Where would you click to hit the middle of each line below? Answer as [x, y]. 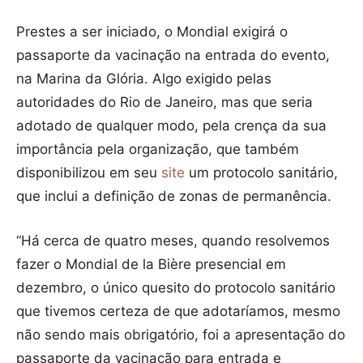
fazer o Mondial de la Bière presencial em [151, 265]
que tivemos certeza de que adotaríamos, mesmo [178, 312]
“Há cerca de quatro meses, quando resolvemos [173, 241]
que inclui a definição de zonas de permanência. [174, 196]
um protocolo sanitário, [261, 173]
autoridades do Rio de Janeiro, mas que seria [164, 102]
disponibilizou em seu [89, 173]
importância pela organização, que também [158, 149]
